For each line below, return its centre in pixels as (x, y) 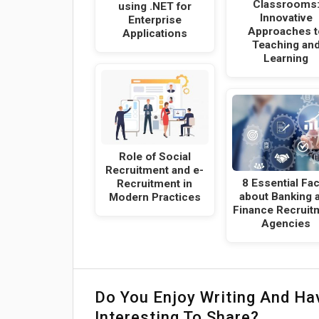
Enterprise (155, 20)
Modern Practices (155, 198)
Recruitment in (155, 184)
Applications (155, 34)
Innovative (286, 17)
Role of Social (155, 157)
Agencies (286, 224)
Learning (286, 58)
